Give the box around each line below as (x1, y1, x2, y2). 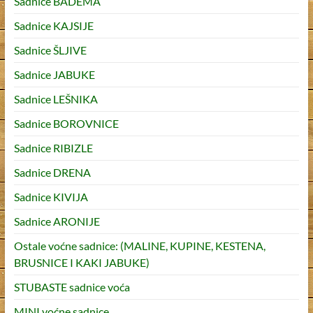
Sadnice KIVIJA (13, 190, 88, 204)
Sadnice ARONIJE (13, 214, 100, 228)
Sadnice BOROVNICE (13, 117, 119, 131)
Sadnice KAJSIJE (13, 19, 94, 33)
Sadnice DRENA (13, 166, 91, 180)
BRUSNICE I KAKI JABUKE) (13, 256, 150, 270)
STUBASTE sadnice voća (13, 280, 130, 294)
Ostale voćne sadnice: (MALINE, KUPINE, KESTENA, (13, 239, 265, 253)
